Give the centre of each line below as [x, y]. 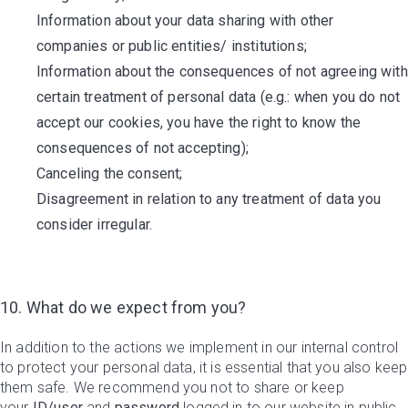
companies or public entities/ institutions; [172, 46]
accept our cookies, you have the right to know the [199, 122]
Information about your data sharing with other [185, 20]
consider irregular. [95, 224]
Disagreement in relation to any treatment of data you [209, 199]
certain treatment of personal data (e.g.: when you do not [219, 97]
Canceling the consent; [110, 173]
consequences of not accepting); [143, 148]
